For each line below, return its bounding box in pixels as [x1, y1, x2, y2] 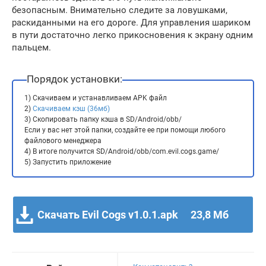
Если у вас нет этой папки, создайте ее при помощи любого [24, 125, 226, 134]
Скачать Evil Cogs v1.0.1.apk [37, 208, 179, 221]
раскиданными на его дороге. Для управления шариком [12, 17, 251, 28]
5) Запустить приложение [24, 157, 111, 166]
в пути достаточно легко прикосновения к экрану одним [12, 29, 253, 40]
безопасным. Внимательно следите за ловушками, [12, 4, 227, 15]
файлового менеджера [24, 136, 102, 145]
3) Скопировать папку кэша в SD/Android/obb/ [24, 115, 182, 123]
